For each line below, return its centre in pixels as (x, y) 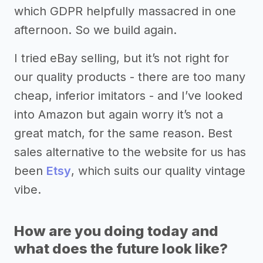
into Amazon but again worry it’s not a (119, 114)
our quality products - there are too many (130, 77)
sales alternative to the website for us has (130, 152)
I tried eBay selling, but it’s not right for (122, 58)
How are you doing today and (116, 231)
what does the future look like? (121, 248)
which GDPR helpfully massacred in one (125, 11)
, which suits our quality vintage (158, 171)
